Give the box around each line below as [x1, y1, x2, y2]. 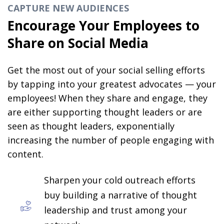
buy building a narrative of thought [44, 188, 197, 201]
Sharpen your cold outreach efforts [44, 173, 196, 186]
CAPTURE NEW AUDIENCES [7, 1, 129, 14]
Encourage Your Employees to [7, 16, 200, 34]
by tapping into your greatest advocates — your [7, 78, 216, 90]
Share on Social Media [7, 33, 149, 52]
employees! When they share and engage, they [7, 92, 208, 104]
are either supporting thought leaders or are [7, 106, 202, 118]
